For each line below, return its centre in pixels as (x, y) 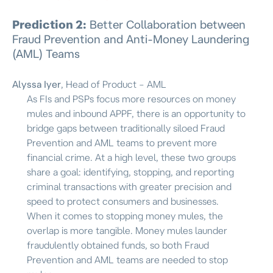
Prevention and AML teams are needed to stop (127, 259)
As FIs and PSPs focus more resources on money (131, 98)
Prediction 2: (49, 25)
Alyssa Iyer (37, 84)
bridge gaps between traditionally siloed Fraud (126, 128)
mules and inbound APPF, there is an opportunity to (136, 113)
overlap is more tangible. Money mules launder (127, 230)
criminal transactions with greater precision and (129, 186)
